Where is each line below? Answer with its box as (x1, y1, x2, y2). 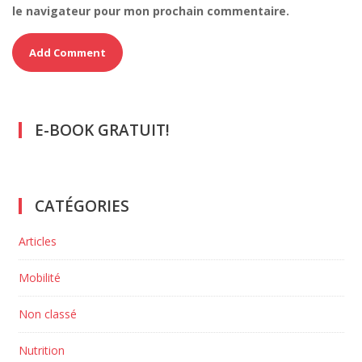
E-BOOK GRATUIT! (34, 120, 170, 141)
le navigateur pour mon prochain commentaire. (12, 3, 289, 19)
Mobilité (18, 270, 61, 286)
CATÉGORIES (34, 196, 129, 217)
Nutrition (18, 343, 65, 359)
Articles (18, 234, 57, 250)
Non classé (18, 306, 77, 322)
